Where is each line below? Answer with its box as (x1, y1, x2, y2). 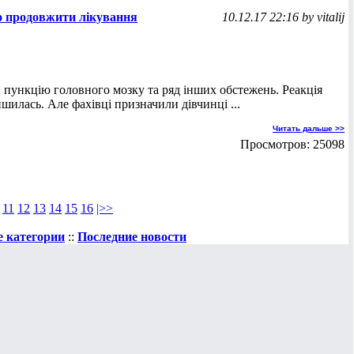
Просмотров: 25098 (240, 137, 345, 151)
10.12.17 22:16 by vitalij (222, 10, 345, 24)
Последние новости (77, 230, 186, 243)
